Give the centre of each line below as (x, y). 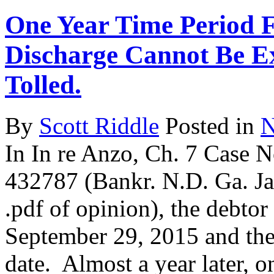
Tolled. (43, 84)
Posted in (210, 125)
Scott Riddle (99, 125)
